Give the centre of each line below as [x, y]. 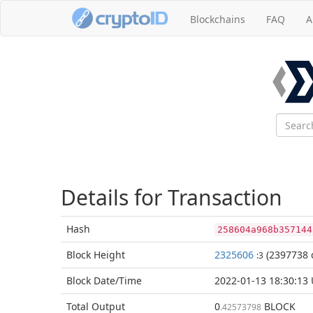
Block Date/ [93, 281]
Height [109, 255]
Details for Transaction [172, 197]
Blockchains [218, 19]
